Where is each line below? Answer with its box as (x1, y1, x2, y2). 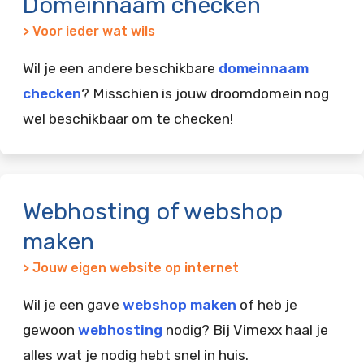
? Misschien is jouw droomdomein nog (81, 84, 329, 102)
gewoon (23, 321, 78, 338)
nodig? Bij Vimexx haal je (162, 321, 328, 338)
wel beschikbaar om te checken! (23, 110, 233, 127)
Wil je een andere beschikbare (23, 59, 219, 76)
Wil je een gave (23, 296, 123, 313)
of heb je (236, 296, 297, 313)
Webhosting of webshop (23, 197, 283, 225)
